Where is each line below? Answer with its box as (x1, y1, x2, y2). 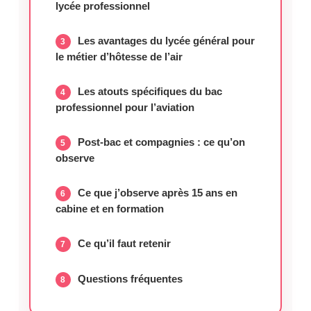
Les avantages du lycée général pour (77, 34, 255, 47)
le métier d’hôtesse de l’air (55, 50, 183, 62)
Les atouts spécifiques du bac (77, 85, 222, 97)
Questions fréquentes (77, 272, 183, 285)
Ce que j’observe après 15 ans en (77, 186, 237, 199)
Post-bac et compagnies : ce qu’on (77, 135, 245, 148)
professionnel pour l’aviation (55, 101, 194, 113)
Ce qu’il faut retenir (77, 237, 171, 249)
